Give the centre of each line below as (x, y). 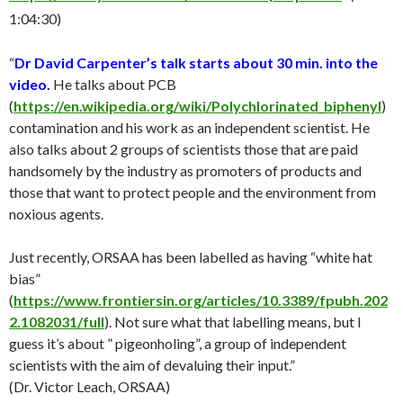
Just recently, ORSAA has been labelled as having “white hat (191, 256)
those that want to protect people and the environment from (193, 192)
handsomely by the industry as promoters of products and (185, 170)
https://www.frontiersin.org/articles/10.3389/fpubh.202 (201, 300)
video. (30, 84)
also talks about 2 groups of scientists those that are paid (184, 148)
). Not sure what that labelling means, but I (233, 321)
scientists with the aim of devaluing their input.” (152, 364)
